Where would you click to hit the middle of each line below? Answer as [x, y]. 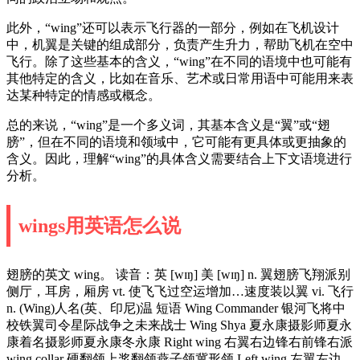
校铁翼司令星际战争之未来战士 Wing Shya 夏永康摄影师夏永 [179, 325]
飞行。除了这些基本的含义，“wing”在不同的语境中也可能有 [179, 61]
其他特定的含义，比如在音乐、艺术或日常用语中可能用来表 [180, 78]
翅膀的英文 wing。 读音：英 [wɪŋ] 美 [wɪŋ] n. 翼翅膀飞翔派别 [178, 274]
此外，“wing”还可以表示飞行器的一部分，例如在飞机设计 [173, 27]
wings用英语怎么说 [100, 225]
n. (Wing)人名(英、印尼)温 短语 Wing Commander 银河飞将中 [176, 308]
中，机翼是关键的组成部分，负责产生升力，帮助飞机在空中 [180, 44]
